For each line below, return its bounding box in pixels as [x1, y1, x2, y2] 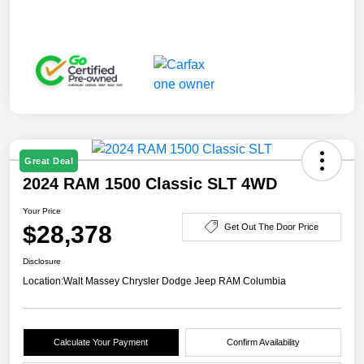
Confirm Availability [226, 337, 300, 348]
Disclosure [23, 257, 61, 266]
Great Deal [24, 156, 73, 167]
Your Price [23, 206, 61, 216]
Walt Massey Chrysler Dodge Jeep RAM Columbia [63, 275, 286, 288]
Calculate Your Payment [54, 337, 149, 348]
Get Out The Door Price [224, 221, 318, 232]
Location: [23, 275, 63, 288]
